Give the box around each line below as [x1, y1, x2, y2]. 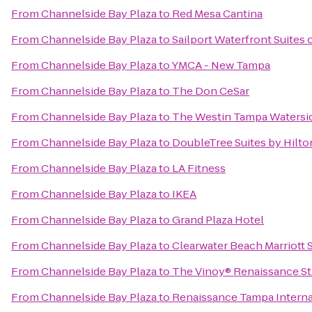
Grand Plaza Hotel [172, 212, 264, 227]
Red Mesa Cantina [172, 6, 263, 21]
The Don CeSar [172, 84, 249, 98]
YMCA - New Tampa [171, 58, 270, 72]
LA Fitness [172, 161, 226, 175]
